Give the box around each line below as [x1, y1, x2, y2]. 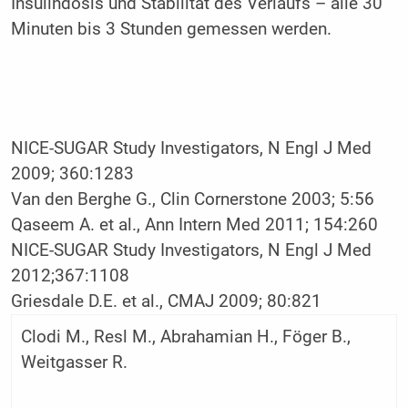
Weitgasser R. [20, 352, 127, 373]
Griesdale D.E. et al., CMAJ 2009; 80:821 [10, 291, 321, 312]
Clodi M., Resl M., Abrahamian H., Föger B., [20, 327, 351, 348]
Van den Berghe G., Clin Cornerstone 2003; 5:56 [10, 189, 374, 210]
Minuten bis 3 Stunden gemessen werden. [10, 19, 331, 40]
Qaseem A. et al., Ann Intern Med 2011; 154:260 [10, 215, 378, 236]
